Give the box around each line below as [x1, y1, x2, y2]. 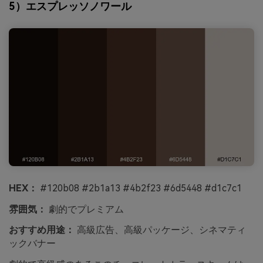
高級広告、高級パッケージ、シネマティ [75, 224, 246, 236]
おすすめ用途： [9, 224, 75, 236]
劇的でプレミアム [46, 203, 124, 215]
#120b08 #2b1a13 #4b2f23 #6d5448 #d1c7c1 [38, 182, 242, 194]
